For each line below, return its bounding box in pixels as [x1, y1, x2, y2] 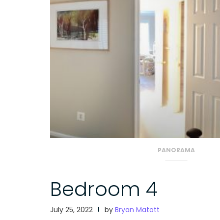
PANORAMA [157, 145, 195, 154]
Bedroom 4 [50, 175, 158, 203]
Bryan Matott [115, 204, 160, 215]
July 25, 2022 [50, 204, 93, 215]
